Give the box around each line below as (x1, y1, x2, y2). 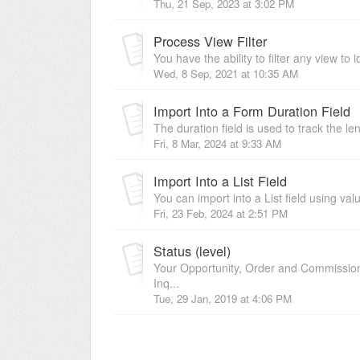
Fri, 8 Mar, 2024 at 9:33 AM (153, 135, 281, 151)
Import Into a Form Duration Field (153, 100, 350, 121)
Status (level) (153, 240, 231, 260)
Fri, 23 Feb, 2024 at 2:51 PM (153, 205, 288, 221)
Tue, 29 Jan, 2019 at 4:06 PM (153, 290, 292, 306)
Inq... (153, 274, 179, 291)
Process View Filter (153, 31, 267, 51)
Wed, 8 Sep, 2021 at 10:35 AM (153, 65, 298, 81)
